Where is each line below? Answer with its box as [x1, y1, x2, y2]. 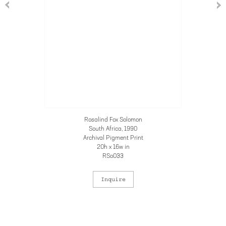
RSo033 [102, 153, 124, 159]
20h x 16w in [96, 144, 130, 150]
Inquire [100, 176, 126, 182]
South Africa [89, 126, 122, 132]
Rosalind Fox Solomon [84, 117, 142, 123]
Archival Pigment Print [83, 135, 143, 141]
